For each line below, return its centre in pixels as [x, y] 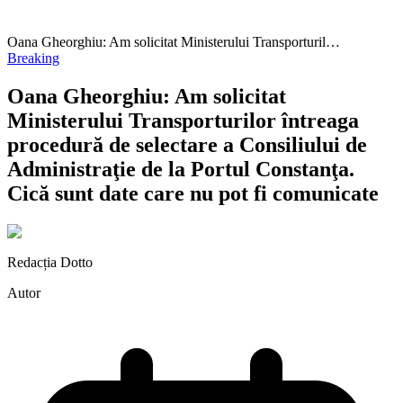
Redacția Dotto [50, 262]
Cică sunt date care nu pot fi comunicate [193, 193]
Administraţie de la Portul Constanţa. [181, 169]
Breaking [33, 58]
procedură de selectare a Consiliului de [187, 144]
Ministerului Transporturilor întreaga [183, 120]
